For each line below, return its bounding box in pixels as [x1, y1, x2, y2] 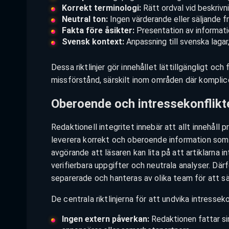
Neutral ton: [61, 14, 108, 25]
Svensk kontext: [61, 37, 124, 47]
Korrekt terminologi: [61, 3, 141, 13]
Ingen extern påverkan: [61, 214, 149, 224]
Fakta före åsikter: [61, 26, 134, 36]
